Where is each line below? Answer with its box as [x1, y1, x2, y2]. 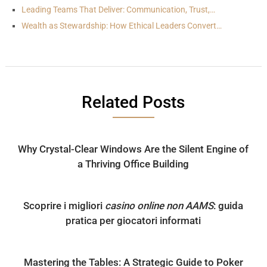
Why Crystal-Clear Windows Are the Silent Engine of [18, 142, 249, 155]
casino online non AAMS [105, 199, 214, 212]
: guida [213, 199, 244, 212]
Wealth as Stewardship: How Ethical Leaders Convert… [21, 21, 222, 30]
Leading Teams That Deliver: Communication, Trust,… [21, 5, 215, 14]
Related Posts [82, 92, 185, 112]
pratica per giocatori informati [66, 214, 201, 226]
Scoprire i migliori [23, 199, 105, 212]
